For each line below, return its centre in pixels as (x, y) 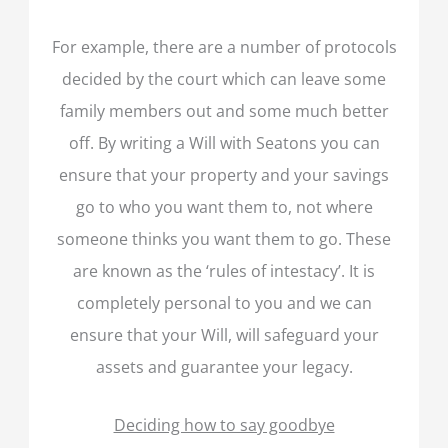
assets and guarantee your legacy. (224, 366)
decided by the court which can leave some (224, 78)
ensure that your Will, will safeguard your (224, 334)
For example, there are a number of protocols (224, 46)
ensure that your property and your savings (224, 174)
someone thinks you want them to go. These (224, 238)
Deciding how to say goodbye (224, 424)
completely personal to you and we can (224, 302)
